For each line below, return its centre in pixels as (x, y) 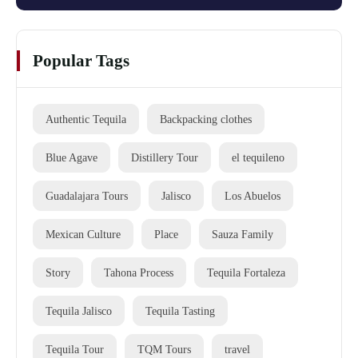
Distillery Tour (165, 157)
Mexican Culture (83, 234)
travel (237, 349)
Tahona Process (139, 272)
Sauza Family (243, 234)
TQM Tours (164, 349)
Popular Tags (81, 60)
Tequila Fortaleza (246, 272)
